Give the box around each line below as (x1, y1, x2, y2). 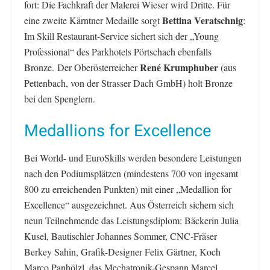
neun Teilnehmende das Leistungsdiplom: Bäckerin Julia (24, 213, 239, 227)
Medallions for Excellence (24, 119, 211, 143)
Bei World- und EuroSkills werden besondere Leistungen (24, 151, 242, 164)
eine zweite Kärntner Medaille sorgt (24, 13, 162, 27)
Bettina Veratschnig (162, 13, 243, 27)
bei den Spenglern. (24, 92, 95, 105)
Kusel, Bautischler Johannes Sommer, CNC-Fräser (24, 229, 217, 242)
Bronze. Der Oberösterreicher (24, 60, 140, 74)
